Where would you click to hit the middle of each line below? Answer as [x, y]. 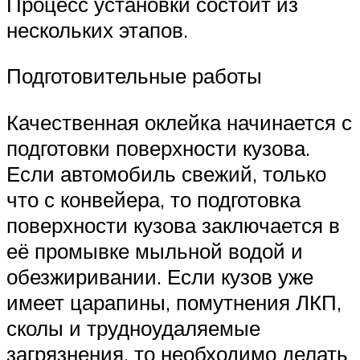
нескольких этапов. [97, 29]
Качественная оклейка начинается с [179, 122]
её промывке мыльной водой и [155, 250]
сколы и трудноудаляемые [133, 327]
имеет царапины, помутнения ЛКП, [174, 302]
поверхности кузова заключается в [173, 225]
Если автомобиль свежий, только [166, 173]
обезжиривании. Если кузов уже [160, 276]
